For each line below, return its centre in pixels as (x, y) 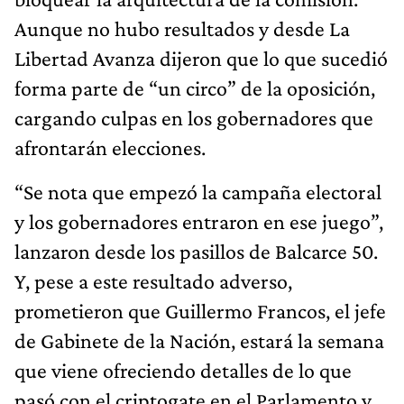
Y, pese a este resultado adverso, (153, 280)
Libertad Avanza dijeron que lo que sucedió (201, 58)
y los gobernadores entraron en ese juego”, (199, 221)
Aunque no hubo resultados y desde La (182, 28)
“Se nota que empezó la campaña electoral (198, 191)
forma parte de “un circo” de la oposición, (195, 87)
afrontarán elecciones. (110, 147)
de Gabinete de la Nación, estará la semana (199, 340)
